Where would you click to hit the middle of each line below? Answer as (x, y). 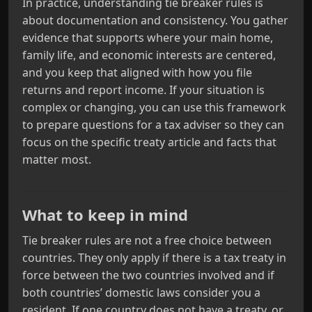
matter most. (57, 159)
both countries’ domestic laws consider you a (141, 292)
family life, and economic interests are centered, (149, 55)
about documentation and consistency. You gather (155, 20)
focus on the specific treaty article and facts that (149, 142)
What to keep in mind (105, 214)
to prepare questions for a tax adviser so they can (153, 125)
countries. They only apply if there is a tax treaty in (154, 258)
